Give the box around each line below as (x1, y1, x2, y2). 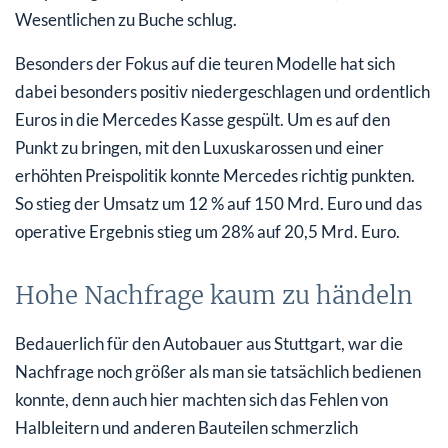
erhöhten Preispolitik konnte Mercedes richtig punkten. (15, 164, 415, 186)
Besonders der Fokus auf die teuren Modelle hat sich (15, 52, 395, 74)
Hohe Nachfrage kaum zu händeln (15, 279, 413, 311)
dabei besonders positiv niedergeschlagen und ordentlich (15, 80, 430, 102)
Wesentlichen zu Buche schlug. (15, 8, 237, 30)
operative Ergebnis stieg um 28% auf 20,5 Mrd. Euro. (15, 220, 400, 242)
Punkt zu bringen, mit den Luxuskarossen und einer (15, 136, 384, 158)
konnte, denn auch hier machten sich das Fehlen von (15, 388, 388, 410)
